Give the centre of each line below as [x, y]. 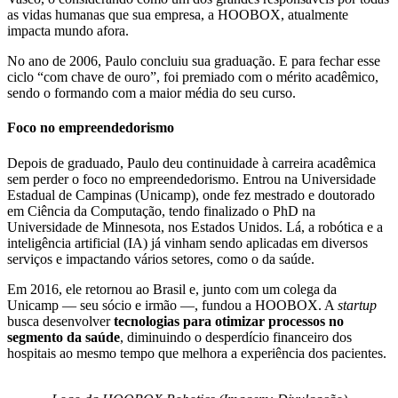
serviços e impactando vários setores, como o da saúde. [163, 259]
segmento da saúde [64, 337]
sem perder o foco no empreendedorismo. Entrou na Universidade [191, 179]
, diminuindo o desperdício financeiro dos [236, 337]
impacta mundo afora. [68, 31]
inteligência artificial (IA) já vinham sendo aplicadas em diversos [187, 243]
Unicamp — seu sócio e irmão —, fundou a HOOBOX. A [172, 305]
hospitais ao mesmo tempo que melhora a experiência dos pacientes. [197, 353]
